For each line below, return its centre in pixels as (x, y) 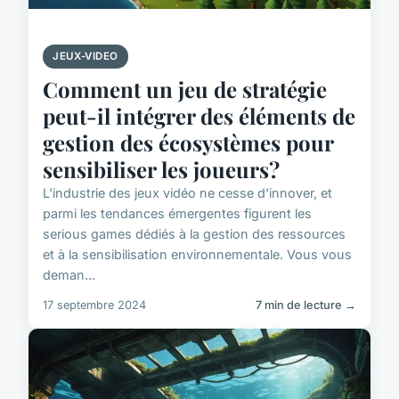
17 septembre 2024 (94, 305)
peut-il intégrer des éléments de (199, 116)
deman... (69, 275)
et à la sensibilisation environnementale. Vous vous (197, 255)
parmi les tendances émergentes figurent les (177, 214)
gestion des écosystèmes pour (188, 143)
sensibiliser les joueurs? (161, 170)
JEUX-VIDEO (85, 57)
